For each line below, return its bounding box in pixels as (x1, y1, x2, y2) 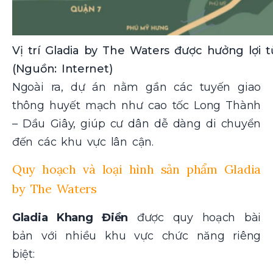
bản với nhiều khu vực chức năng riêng (12, 229, 261, 243)
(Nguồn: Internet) (12, 62, 113, 76)
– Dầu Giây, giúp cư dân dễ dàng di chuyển (12, 116, 261, 130)
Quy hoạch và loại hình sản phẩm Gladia (12, 161, 261, 177)
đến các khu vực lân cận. (12, 135, 154, 149)
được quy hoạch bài (128, 210, 261, 224)
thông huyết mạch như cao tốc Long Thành (12, 98, 261, 112)
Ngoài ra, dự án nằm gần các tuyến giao (12, 80, 261, 94)
